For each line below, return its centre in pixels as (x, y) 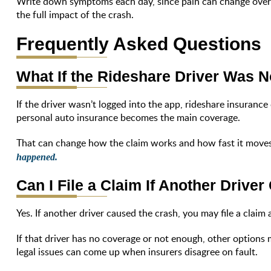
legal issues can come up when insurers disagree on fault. (137, 251)
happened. (37, 157)
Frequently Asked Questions (139, 44)
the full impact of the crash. (75, 14)
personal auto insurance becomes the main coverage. (129, 117)
